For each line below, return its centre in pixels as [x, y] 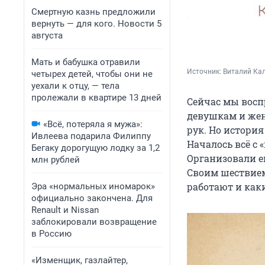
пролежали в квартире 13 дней [96, 98]
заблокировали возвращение [94, 222]
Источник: [205, 72]
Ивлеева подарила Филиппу [91, 136]
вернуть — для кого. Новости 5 [96, 24]
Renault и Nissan [65, 210]
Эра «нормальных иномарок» [93, 186]
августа [47, 35]
